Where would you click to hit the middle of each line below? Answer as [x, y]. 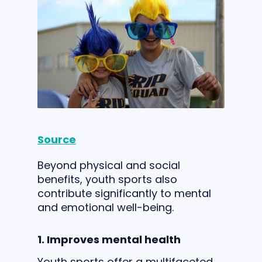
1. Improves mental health [109, 239]
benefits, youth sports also [107, 179]
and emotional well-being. [106, 207]
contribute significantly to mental [124, 193]
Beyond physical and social [109, 165]
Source [57, 139]
